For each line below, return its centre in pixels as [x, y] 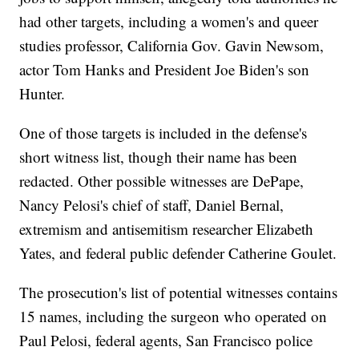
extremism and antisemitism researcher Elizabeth [167, 229]
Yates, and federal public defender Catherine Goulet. [178, 253]
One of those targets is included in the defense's [163, 133]
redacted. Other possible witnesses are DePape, [162, 181]
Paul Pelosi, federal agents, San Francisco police [166, 341]
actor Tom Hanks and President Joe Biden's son [165, 70]
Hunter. [42, 94]
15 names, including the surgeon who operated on [173, 317]
